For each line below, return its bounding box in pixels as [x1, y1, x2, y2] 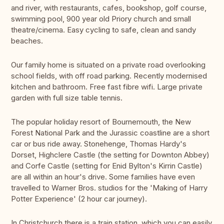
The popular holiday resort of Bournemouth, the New [11, 117, 191, 127]
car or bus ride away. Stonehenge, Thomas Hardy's [11, 139, 186, 149]
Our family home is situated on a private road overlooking [11, 60, 205, 70]
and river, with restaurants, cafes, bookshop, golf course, [11, 3, 206, 13]
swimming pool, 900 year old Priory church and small [11, 14, 191, 24]
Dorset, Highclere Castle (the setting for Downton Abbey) [11, 150, 209, 160]
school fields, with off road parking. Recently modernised [11, 71, 207, 81]
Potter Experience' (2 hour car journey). [11, 194, 147, 204]
